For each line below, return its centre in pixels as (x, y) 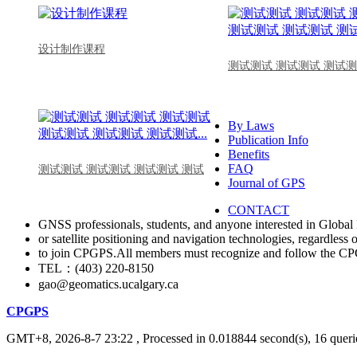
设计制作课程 (72, 49)
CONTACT (259, 210)
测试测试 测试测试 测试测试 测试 (121, 169)
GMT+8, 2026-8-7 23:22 (70, 338)
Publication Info (268, 139)
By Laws (251, 125)
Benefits (249, 154)
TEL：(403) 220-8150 (96, 268)
